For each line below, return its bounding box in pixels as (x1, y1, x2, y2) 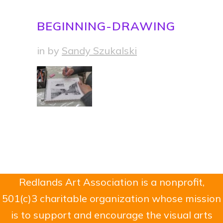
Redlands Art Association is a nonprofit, (18, 176, 205, 189)
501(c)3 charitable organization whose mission (2, 192, 221, 205)
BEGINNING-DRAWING (37, 18, 175, 34)
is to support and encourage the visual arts (10, 209, 213, 222)
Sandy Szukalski (62, 44, 137, 57)
